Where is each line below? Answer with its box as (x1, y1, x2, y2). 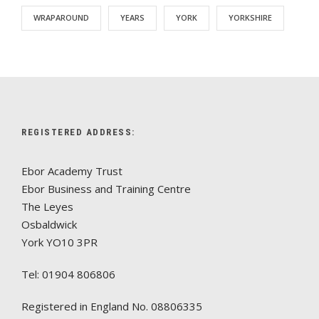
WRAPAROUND (33, 12, 89, 23)
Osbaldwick (21, 217, 77, 232)
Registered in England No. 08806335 (21, 299, 202, 314)
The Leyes (21, 199, 73, 214)
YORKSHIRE (229, 12, 272, 23)
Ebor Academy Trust (21, 164, 122, 179)
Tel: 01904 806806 (21, 267, 115, 282)
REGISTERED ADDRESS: (21, 127, 135, 138)
